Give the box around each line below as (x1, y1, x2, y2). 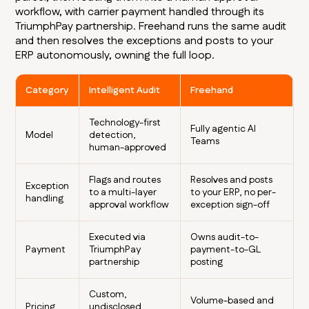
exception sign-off (190, 198, 270, 212)
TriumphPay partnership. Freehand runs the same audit (15, 19, 287, 35)
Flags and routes (89, 173, 161, 188)
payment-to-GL (190, 243, 261, 257)
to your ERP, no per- (190, 186, 277, 200)
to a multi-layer (89, 186, 157, 200)
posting (190, 255, 223, 270)
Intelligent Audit (89, 83, 161, 98)
